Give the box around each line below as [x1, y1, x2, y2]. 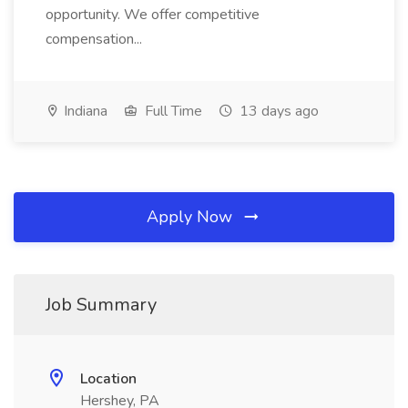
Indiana [60, 101, 107, 121]
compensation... [46, 29, 146, 49]
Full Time [141, 101, 202, 121]
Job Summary [46, 292, 157, 317]
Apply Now [147, 206, 237, 228]
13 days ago [236, 101, 319, 121]
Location [80, 369, 137, 389]
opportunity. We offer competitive [46, 5, 260, 25]
